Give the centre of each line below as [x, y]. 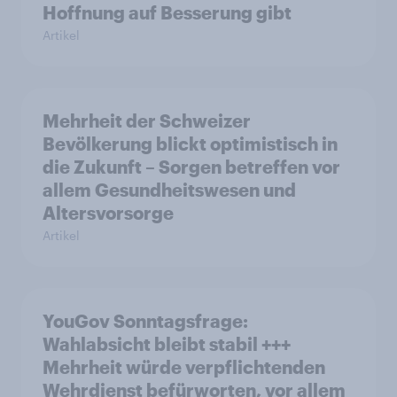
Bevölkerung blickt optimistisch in [190, 144]
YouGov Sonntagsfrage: [145, 321]
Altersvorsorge [108, 213]
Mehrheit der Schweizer [147, 121]
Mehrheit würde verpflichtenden [184, 367]
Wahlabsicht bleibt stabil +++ [167, 344]
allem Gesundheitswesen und [169, 190]
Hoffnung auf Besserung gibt [167, 12]
